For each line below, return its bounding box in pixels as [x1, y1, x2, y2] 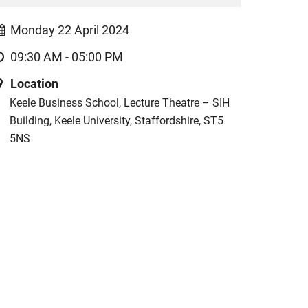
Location [10, 77, 59, 91]
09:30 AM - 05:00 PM [10, 50, 124, 64]
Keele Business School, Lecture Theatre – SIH [9, 96, 230, 109]
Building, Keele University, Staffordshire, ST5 [9, 114, 223, 127]
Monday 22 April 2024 [10, 23, 130, 37]
